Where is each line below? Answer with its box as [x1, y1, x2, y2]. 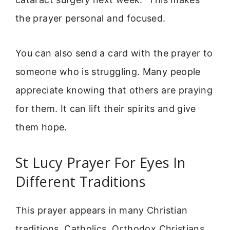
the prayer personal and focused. [15, 12, 166, 24]
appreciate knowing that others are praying [15, 84, 213, 95]
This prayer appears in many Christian [15, 205, 188, 216]
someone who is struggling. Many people [15, 66, 201, 77]
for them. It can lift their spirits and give [15, 103, 196, 114]
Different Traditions [15, 172, 146, 191]
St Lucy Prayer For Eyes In [15, 153, 186, 172]
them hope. [15, 121, 67, 132]
